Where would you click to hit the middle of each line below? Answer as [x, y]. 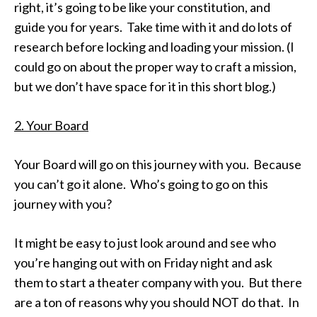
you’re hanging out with [81, 263]
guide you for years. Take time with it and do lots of [153, 27]
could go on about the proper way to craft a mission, [155, 67]
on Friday [173, 263]
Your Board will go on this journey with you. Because [158, 164]
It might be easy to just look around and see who [145, 243]
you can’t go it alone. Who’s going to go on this [141, 184]
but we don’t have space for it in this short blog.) [145, 86]
